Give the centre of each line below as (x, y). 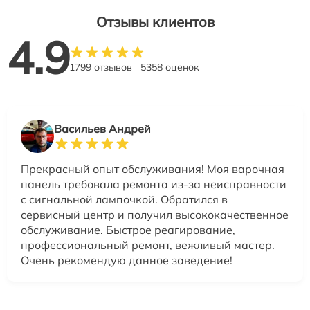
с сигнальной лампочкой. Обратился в (124, 199)
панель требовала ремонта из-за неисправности (154, 184)
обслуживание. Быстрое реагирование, (128, 229)
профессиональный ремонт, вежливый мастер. (148, 245)
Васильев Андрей (102, 128)
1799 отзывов (101, 67)
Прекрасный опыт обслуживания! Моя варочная (153, 168)
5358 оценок (170, 67)
